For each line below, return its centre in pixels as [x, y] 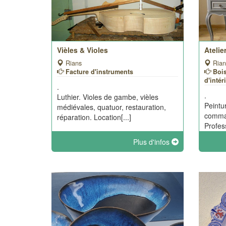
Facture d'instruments [99, 72]
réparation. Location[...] [94, 117]
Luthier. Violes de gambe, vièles [108, 97]
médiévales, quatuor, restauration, [111, 107]
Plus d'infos [153, 142]
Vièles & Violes [82, 50]
